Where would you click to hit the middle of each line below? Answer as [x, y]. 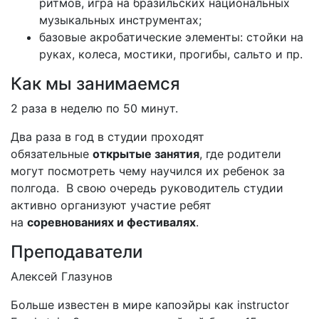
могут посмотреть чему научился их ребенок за [148, 171]
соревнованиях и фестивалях [111, 222]
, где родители [240, 154]
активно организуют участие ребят [111, 205]
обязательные [52, 154]
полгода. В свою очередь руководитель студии [147, 188]
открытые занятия [146, 154]
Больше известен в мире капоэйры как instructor [150, 305]
